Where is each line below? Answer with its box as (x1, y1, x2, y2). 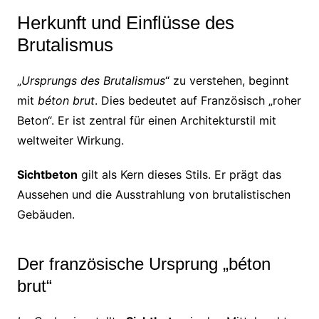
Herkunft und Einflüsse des (16, 11, 234, 33)
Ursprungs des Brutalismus (21, 73, 165, 88)
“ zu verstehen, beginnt (164, 73, 289, 88)
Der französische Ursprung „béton (16, 253, 271, 273)
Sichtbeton (16, 167, 78, 182)
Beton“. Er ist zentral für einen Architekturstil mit (16, 113, 276, 127)
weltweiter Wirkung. (16, 132, 124, 147)
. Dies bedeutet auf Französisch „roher (94, 93, 301, 108)
